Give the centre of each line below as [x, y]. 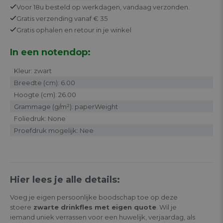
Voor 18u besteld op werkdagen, [70, 7]
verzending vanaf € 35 [71, 18]
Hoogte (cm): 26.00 [45, 94]
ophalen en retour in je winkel [83, 30]
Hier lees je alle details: [65, 179]
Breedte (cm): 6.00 [45, 82]
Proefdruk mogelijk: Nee [54, 130]
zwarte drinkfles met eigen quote [94, 207]
